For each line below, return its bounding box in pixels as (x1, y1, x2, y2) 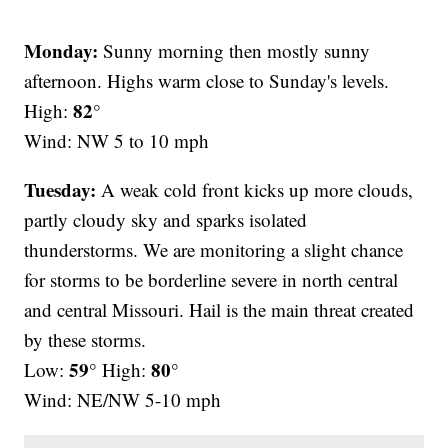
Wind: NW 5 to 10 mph (24, 128, 210, 154)
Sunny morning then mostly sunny (98, 38, 371, 64)
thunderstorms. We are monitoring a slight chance (24, 237, 404, 263)
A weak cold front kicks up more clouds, (96, 177, 414, 203)
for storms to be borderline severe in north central (24, 267, 399, 293)
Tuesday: (24, 176, 97, 204)
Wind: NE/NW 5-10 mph (24, 387, 222, 413)
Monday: (24, 37, 99, 65)
